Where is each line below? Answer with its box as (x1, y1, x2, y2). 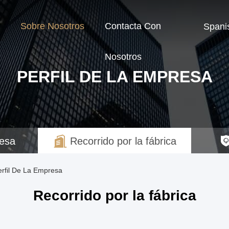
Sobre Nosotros (20, 21, 84, 32)
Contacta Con (105, 21, 161, 32)
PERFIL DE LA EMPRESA (16, 67, 213, 86)
